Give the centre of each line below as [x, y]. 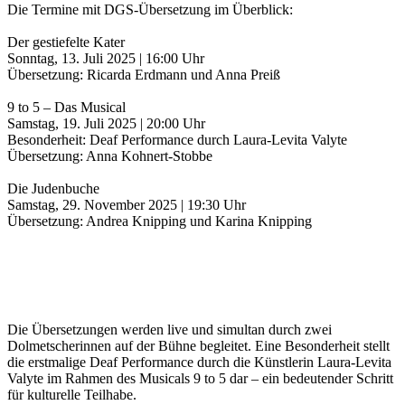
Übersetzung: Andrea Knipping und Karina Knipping [160, 221]
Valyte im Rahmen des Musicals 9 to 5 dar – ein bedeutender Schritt [200, 378]
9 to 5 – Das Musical [66, 107]
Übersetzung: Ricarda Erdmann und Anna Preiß [144, 75]
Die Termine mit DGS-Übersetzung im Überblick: [150, 9]
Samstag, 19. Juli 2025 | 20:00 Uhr [106, 123]
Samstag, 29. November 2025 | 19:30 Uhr [127, 205]
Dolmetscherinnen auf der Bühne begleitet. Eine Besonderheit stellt [198, 346]
